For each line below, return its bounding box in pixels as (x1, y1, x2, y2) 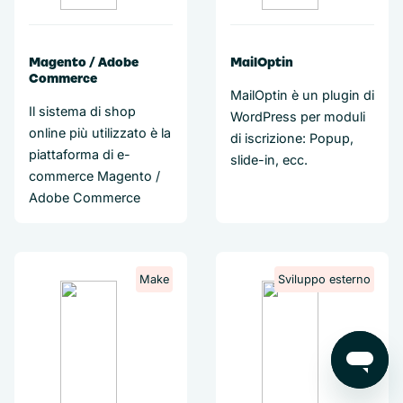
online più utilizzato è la (29, 125, 171, 140)
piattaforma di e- (29, 147, 130, 162)
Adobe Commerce (29, 190, 140, 205)
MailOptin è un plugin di (230, 87, 374, 103)
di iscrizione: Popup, (230, 130, 354, 146)
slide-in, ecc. (230, 152, 308, 167)
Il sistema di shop (29, 103, 136, 119)
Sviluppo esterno (278, 273, 371, 286)
